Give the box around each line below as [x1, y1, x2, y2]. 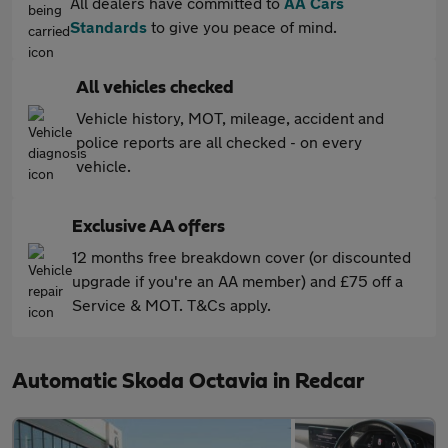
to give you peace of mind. [147, 17, 337, 36]
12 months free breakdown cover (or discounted [72, 247, 411, 266]
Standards [70, 17, 147, 36]
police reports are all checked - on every [76, 132, 362, 151]
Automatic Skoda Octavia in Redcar [12, 370, 364, 392]
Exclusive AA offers [72, 218, 225, 236]
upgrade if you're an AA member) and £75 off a [72, 271, 403, 290]
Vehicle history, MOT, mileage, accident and [76, 108, 384, 127]
